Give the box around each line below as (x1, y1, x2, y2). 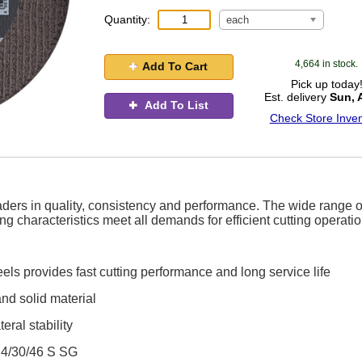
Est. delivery (263, 90, 330, 103)
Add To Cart (142, 60, 208, 73)
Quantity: (104, 13, 150, 26)
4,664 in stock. (295, 58, 359, 69)
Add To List (141, 99, 208, 112)
